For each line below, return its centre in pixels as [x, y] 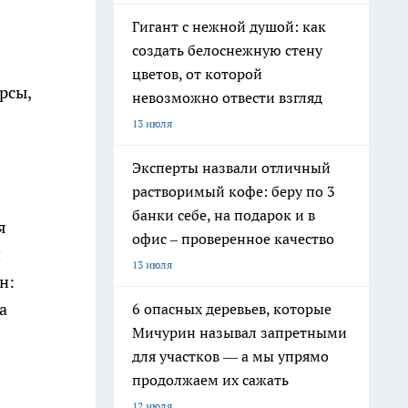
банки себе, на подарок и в [224, 215]
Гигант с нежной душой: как [229, 26]
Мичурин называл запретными [240, 332]
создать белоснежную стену [227, 50]
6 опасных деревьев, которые [232, 309]
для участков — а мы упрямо [230, 356]
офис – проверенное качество [233, 239]
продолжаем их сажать [210, 380]
